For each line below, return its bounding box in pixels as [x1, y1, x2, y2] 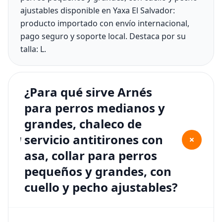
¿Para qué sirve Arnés [24, 83, 153, 100]
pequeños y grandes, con [24, 163, 172, 179]
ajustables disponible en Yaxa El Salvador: [20, 4, 175, 16]
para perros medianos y [24, 99, 166, 116]
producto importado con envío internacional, [20, 17, 189, 29]
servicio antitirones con [24, 131, 164, 148]
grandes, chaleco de [24, 115, 142, 132]
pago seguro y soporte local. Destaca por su [20, 30, 186, 42]
